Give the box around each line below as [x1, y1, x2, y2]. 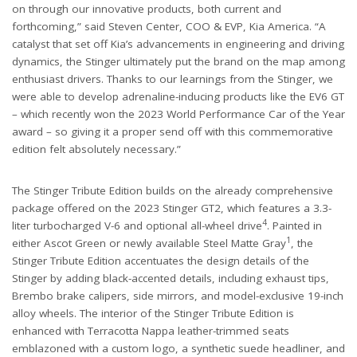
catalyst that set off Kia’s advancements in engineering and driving [12, 37, 344, 52]
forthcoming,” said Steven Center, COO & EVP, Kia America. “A [12, 19, 326, 34]
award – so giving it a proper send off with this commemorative [12, 124, 333, 139]
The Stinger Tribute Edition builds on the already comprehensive [12, 183, 333, 198]
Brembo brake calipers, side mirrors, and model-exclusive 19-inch [12, 288, 343, 304]
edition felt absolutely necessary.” [12, 142, 181, 157]
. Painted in [267, 218, 322, 233]
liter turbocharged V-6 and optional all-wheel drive [12, 218, 262, 233]
